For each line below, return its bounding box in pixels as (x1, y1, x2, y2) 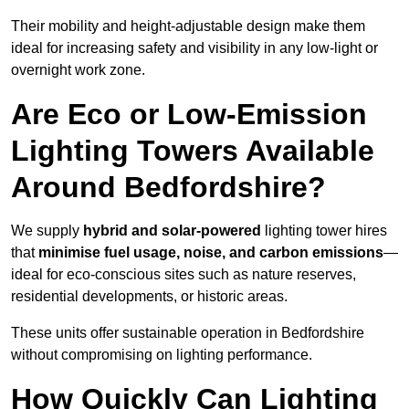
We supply (11, 223, 83, 239)
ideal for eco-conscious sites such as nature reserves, (11, 267, 356, 283)
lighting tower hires (261, 223, 387, 239)
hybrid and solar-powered (83, 223, 261, 239)
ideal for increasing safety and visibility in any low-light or (11, 40, 378, 57)
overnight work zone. (11, 62, 145, 79)
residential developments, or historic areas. (11, 288, 288, 305)
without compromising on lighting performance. (11, 347, 312, 363)
